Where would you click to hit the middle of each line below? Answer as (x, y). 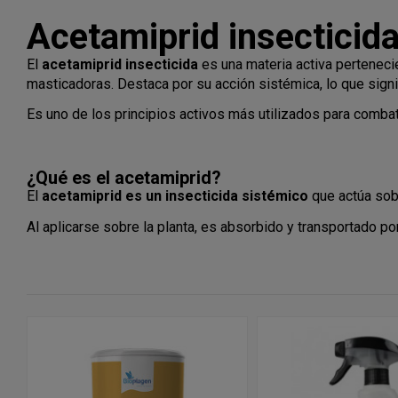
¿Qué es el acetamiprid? (124, 178)
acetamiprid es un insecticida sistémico (175, 196)
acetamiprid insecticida (120, 64)
